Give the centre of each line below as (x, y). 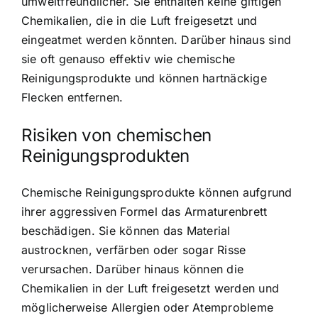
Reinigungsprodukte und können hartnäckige (144, 78)
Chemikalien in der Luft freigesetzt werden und (150, 288)
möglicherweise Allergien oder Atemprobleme (148, 307)
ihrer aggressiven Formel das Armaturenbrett (144, 211)
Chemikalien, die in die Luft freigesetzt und (139, 21)
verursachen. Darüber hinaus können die (133, 269)
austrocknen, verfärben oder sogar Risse (134, 250)
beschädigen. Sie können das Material (126, 230)
